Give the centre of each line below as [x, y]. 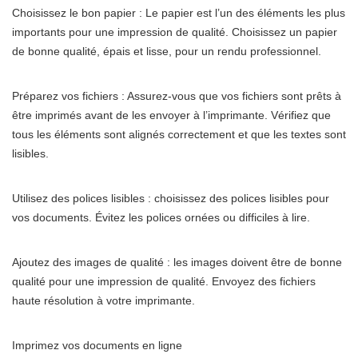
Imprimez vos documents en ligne [97, 346]
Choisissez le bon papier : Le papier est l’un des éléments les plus [179, 13]
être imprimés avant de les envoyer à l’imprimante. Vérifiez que [171, 115]
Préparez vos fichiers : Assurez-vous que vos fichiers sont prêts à [177, 96]
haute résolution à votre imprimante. [103, 301]
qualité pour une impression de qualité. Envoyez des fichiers [164, 282]
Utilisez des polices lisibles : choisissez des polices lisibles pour [171, 199]
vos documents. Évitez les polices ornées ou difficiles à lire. [161, 218]
